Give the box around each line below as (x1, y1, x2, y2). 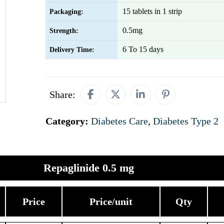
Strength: (49, 27, 78, 34)
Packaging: (49, 8, 83, 15)
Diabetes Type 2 (153, 115, 218, 126)
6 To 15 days (122, 45, 163, 53)
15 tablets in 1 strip (122, 7, 182, 15)
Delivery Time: (49, 46, 94, 53)
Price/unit (89, 196, 132, 207)
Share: (49, 89, 75, 100)
